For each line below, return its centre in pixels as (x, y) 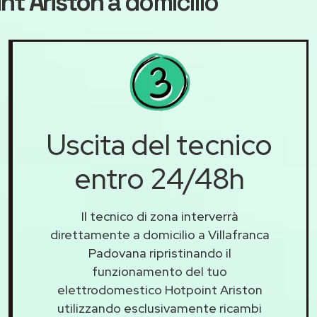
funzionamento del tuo (160, 272)
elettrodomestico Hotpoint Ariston (160, 290)
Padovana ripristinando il (160, 253)
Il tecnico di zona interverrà (160, 217)
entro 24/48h (160, 179)
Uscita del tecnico (160, 145)
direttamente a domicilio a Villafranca (160, 235)
